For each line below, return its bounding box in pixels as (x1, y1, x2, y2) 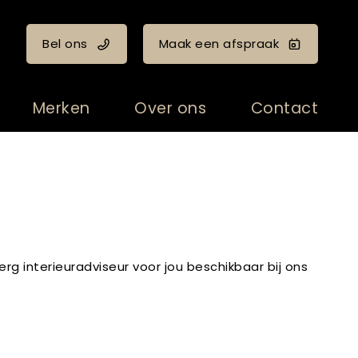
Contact (250, 97, 318, 119)
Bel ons (42, 35, 88, 52)
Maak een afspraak (158, 35, 280, 52)
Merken (32, 97, 90, 119)
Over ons (134, 97, 206, 119)
